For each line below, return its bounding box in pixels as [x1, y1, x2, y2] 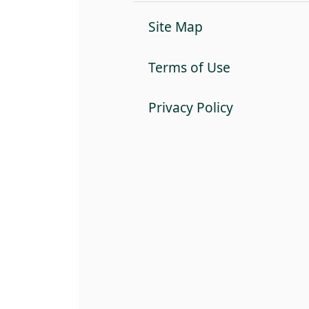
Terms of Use [148, 57, 230, 77]
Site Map [148, 17, 203, 36]
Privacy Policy [148, 98, 233, 117]
